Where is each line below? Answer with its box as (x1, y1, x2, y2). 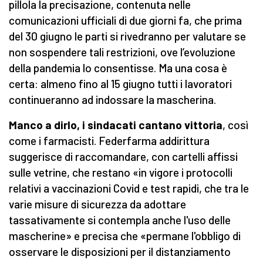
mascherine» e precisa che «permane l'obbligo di (9, 229, 241, 243)
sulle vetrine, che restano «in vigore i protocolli (9, 166, 232, 180)
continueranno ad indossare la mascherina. (9, 93, 216, 107)
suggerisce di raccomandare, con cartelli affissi (9, 150, 238, 164)
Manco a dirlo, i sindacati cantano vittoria (9, 118, 222, 132)
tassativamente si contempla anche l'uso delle (9, 213, 231, 227)
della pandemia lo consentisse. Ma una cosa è (9, 61, 227, 75)
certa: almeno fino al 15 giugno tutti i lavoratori (9, 77, 232, 91)
